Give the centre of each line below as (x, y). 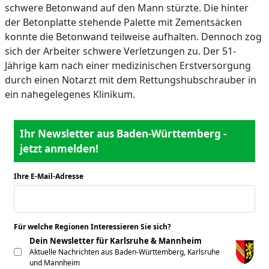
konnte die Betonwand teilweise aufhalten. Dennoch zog (133, 37)
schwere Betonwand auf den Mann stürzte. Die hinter (127, 8)
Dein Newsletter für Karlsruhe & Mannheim (116, 241)
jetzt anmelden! (59, 149)
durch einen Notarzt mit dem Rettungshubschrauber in (131, 80)
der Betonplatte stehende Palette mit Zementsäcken (123, 22)
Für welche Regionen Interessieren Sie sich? (93, 227)
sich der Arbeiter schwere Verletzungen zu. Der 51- (120, 51)
